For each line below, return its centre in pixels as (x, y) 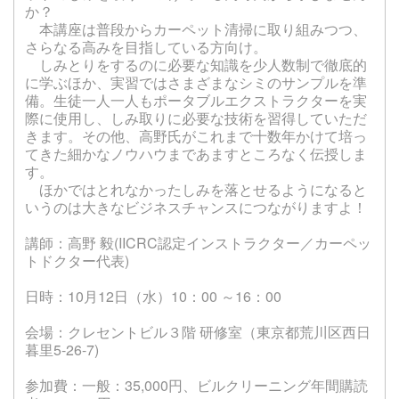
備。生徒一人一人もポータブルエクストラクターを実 (196, 101)
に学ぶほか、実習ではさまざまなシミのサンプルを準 (196, 83)
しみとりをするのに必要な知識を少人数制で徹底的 (196, 65)
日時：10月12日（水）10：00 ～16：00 (153, 297)
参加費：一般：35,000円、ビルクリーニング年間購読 (196, 386)
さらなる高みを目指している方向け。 (146, 47)
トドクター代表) (77, 261)
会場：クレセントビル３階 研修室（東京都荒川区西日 (198, 332)
